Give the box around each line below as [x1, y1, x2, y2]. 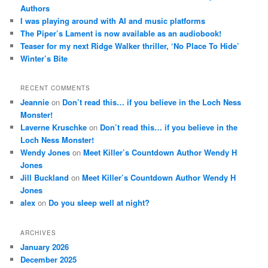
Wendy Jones [20, 147, 71, 159]
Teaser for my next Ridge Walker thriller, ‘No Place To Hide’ [20, 39, 240, 51]
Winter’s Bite [20, 52, 68, 64]
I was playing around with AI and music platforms [20, 14, 206, 26]
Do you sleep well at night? [48, 197, 150, 209]
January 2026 [20, 240, 69, 252]
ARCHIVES [20, 228, 57, 237]
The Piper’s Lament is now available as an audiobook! [20, 27, 222, 39]
